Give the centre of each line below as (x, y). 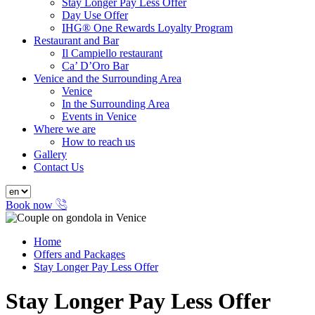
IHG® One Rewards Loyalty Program (147, 28)
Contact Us (59, 167)
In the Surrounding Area (116, 104)
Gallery (50, 154)
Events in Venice (99, 116)
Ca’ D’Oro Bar (95, 66)
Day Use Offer (95, 15)
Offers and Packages (79, 254)
